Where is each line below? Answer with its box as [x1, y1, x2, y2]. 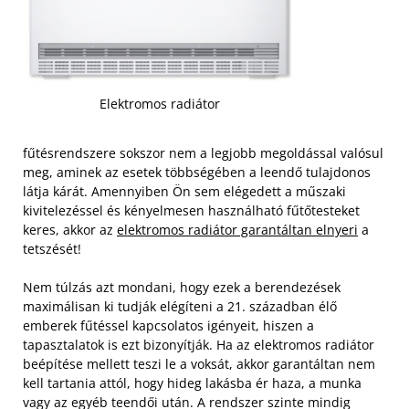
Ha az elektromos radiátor [213, 335, 374, 353]
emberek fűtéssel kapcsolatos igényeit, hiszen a [23, 316, 314, 334]
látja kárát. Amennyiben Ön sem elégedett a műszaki [23, 182, 346, 200]
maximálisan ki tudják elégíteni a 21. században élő [23, 297, 337, 315]
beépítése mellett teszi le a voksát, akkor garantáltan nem [23, 354, 375, 372]
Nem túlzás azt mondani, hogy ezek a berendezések [23, 278, 341, 296]
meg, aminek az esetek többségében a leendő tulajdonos [23, 163, 371, 181]
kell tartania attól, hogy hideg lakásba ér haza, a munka [23, 373, 362, 392]
